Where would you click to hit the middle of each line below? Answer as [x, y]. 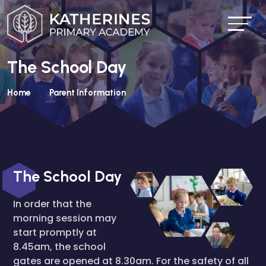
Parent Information [88, 93]
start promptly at [55, 232]
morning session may [65, 218]
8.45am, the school [59, 247]
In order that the [52, 204]
